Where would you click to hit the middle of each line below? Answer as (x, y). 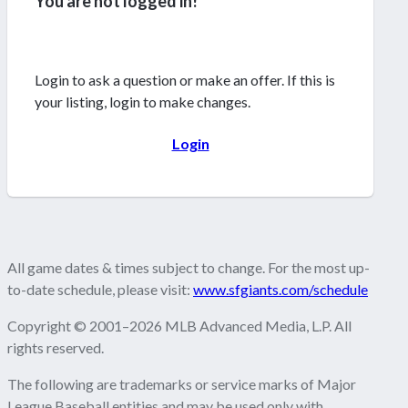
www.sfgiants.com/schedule (280, 289)
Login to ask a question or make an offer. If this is (185, 79)
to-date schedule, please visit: (100, 289)
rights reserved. (56, 347)
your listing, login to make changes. (143, 101)
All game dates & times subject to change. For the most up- (189, 267)
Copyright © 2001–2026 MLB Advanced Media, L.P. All (179, 325)
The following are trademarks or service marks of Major (182, 383)
